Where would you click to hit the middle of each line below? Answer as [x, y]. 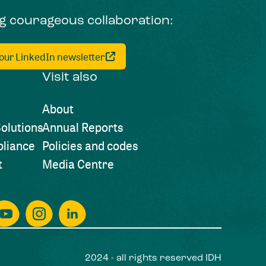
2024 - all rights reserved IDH [153, 259]
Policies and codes [90, 146]
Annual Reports [83, 128]
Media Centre [78, 164]
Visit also [69, 78]
